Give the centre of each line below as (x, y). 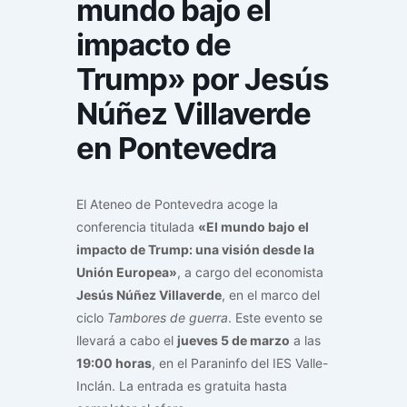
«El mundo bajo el (253, 227)
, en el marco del (271, 295)
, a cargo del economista (250, 273)
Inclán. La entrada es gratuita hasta (182, 386)
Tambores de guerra (168, 318)
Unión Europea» (127, 273)
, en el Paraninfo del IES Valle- (240, 363)
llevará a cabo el (127, 341)
